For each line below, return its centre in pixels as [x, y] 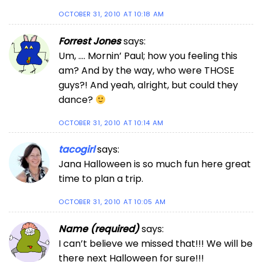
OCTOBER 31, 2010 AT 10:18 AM [111, 14]
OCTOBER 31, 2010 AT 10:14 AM [111, 123]
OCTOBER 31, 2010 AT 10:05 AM [112, 202]
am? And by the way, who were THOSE [146, 71]
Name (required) [99, 229]
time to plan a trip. [101, 179]
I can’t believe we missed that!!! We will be [156, 243]
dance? [77, 100]
